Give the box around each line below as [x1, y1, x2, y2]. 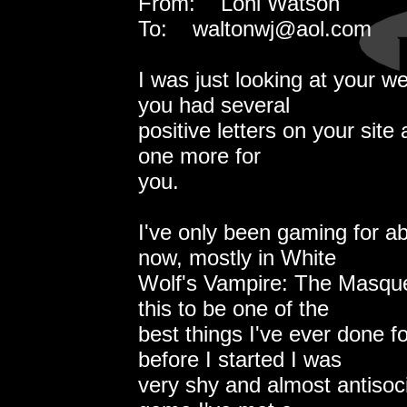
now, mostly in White [138, 244, 336, 270]
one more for [138, 143, 261, 168]
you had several [138, 92, 290, 117]
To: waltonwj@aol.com [138, 15, 372, 41]
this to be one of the [138, 295, 329, 321]
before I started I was [138, 346, 342, 372]
